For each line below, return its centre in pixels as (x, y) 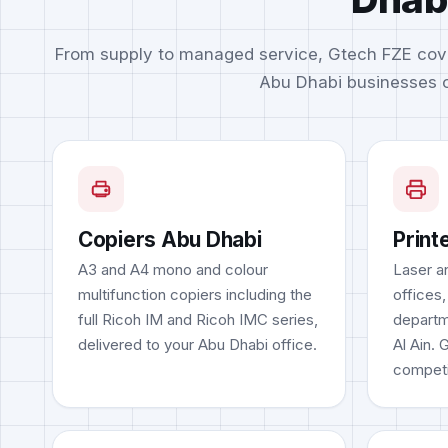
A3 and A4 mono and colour (172, 270)
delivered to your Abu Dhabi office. (197, 345)
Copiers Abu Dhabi (169, 239)
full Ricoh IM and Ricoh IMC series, (197, 320)
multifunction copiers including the (194, 295)
